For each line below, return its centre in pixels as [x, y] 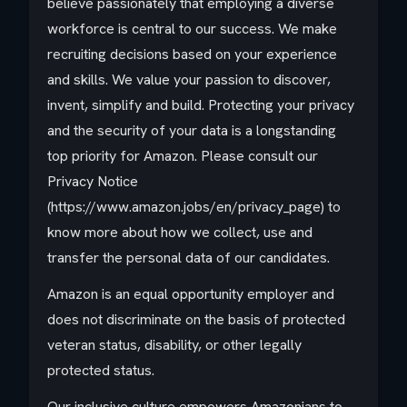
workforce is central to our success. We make [192, 29]
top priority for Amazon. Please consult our [183, 156]
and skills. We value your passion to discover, [189, 79]
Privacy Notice [93, 181]
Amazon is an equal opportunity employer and [191, 294]
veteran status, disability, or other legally [174, 345]
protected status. [101, 370]
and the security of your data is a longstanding [192, 130]
